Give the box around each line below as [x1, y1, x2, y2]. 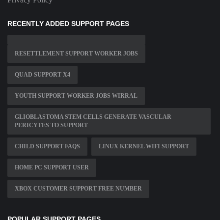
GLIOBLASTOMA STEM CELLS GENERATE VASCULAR [15, 113, 171, 121]
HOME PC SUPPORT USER [15, 164, 89, 171]
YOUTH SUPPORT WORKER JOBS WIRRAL [15, 92, 137, 100]
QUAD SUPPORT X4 [15, 71, 70, 79]
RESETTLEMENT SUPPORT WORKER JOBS [15, 50, 138, 57]
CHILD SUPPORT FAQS [15, 143, 80, 150]
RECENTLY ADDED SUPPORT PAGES [7, 20, 129, 28]
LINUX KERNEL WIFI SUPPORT [99, 143, 189, 150]
